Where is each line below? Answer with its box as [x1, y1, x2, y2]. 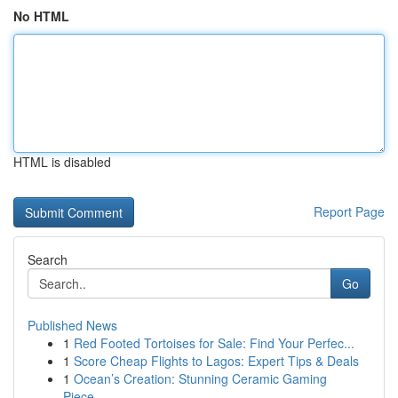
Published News [28, 316, 117, 334]
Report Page [314, 203, 385, 220]
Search [28, 251, 68, 268]
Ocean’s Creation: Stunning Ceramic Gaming [74, 370, 327, 387]
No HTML [13, 7, 69, 25]
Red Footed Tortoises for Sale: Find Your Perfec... [74, 334, 354, 352]
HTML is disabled [13, 153, 111, 171]
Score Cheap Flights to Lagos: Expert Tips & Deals [74, 352, 359, 370]
